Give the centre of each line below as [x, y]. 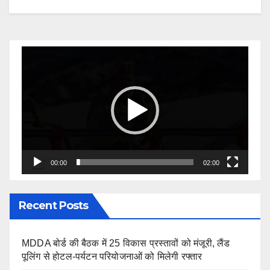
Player [35, 73]
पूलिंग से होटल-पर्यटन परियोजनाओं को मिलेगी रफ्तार [112, 256]
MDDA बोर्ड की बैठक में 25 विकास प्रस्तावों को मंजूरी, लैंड [126, 243]
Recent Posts [54, 205]
